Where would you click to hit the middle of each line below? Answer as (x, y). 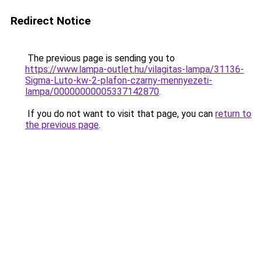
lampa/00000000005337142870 (92, 92)
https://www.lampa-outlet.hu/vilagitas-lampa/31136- (135, 69)
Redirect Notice (51, 21)
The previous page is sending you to (100, 58)
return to (233, 114)
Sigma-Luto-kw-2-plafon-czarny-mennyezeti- (119, 80)
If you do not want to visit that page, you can (120, 114)
